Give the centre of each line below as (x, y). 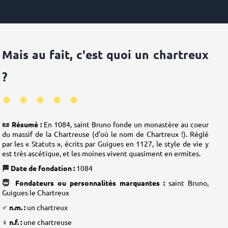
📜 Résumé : (22, 124)
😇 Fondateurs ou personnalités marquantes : (85, 183)
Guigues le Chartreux (35, 193)
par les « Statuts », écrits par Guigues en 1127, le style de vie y (105, 144)
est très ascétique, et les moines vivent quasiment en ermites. (101, 153)
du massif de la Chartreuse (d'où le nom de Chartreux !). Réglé (105, 134)
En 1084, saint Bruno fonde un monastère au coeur (125, 124)
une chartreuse (47, 222)
